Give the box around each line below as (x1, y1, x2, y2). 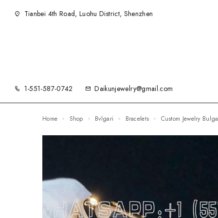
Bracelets (128, 114, 149, 123)
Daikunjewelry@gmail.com (94, 84, 173, 93)
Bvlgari (98, 114, 114, 123)
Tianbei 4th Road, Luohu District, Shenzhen (22, 9, 153, 18)
